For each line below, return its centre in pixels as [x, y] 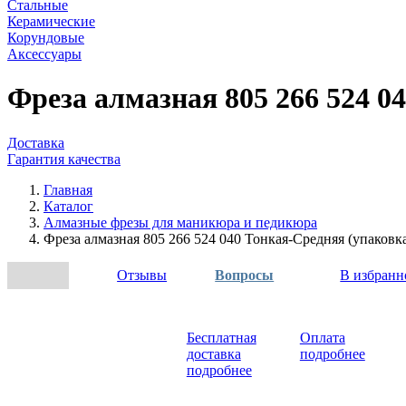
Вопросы [245, 275]
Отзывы [142, 275]
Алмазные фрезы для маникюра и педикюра [180, 222]
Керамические [51, 21]
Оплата [322, 337]
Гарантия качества [64, 159]
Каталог [68, 206]
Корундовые [46, 38]
